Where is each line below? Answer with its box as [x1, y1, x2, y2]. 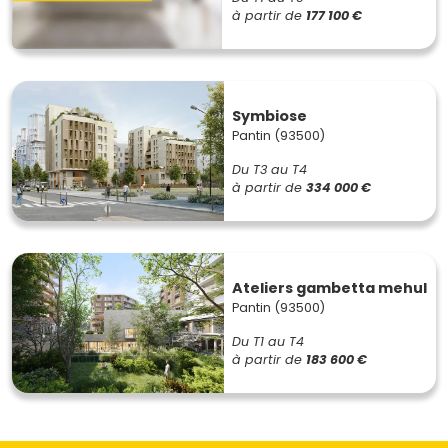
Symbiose [232, 105, 307, 126]
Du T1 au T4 [232, 332, 304, 350]
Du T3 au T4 [232, 160, 307, 178]
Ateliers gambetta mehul [232, 277, 427, 298]
